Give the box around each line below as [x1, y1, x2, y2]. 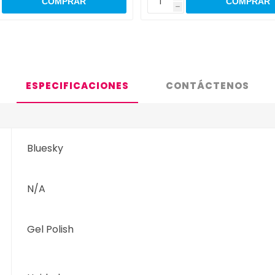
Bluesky [27, 141, 64, 156]
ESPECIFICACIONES [26, 79, 129, 93]
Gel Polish [27, 222, 74, 237]
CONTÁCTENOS [166, 79, 249, 93]
